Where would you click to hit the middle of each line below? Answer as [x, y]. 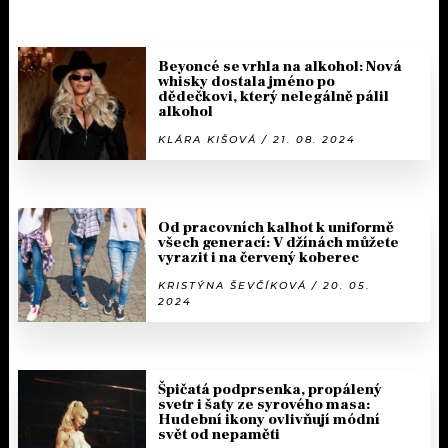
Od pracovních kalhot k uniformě [276, 228]
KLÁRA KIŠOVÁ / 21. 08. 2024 [257, 140]
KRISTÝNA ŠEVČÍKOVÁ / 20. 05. [264, 286]
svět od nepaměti [219, 435]
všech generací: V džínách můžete [278, 243]
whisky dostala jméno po [246, 82]
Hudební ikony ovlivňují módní [269, 420]
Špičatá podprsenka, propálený [270, 390]
